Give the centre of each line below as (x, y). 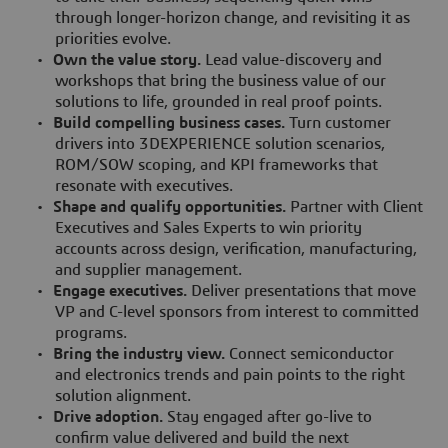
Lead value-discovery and (294, 59)
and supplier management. (148, 269)
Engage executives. (122, 290)
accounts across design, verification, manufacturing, (235, 248)
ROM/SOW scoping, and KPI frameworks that (216, 164)
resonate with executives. (143, 185)
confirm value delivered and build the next (201, 437)
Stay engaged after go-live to (270, 416)
